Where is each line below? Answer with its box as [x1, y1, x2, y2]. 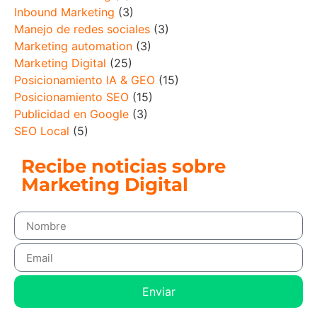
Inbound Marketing [14, 5, 115, 20]
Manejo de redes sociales [14, 22, 150, 37]
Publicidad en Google [14, 107, 129, 122]
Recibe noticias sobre [21, 155, 226, 178]
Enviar [142, 284, 175, 299]
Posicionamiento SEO [14, 90, 129, 105]
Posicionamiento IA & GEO [14, 73, 155, 88]
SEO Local [14, 124, 69, 139]
